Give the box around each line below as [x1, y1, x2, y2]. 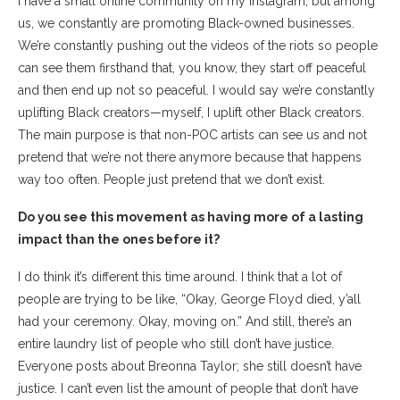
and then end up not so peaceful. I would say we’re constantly [18, 82, 375, 97]
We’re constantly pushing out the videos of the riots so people [18, 37, 378, 53]
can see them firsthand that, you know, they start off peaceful [18, 60, 366, 75]
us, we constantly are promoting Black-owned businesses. [18, 15, 354, 30]
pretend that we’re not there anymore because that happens [18, 149, 362, 164]
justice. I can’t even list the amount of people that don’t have [18, 380, 358, 396]
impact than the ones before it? [18, 231, 222, 246]
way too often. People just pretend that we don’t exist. [18, 171, 329, 187]
